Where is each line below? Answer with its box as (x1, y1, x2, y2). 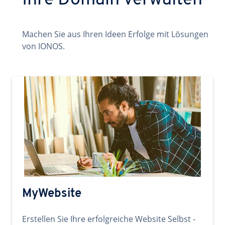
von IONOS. (22, 41, 65, 52)
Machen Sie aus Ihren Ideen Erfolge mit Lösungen (22, 29, 208, 40)
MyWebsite (22, 188, 81, 200)
